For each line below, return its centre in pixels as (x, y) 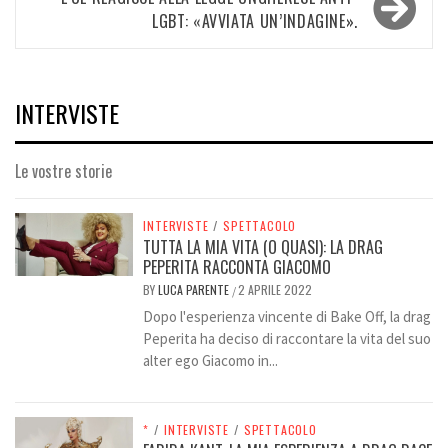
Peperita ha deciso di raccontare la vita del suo (287, 339)
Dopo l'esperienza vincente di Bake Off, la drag (287, 317)
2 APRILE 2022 (275, 290)
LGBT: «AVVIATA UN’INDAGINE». (255, 21)
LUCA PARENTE (195, 290)
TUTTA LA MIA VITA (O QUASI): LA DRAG (263, 247)
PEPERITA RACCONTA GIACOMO (237, 267)
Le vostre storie (63, 171)
